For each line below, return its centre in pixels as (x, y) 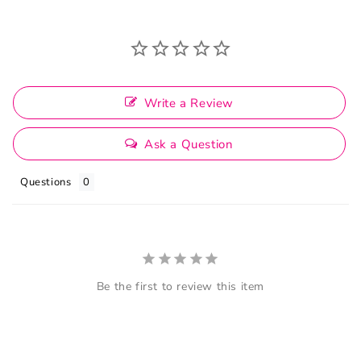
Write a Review (189, 104)
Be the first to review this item (180, 287)
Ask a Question (189, 145)
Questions (46, 183)
